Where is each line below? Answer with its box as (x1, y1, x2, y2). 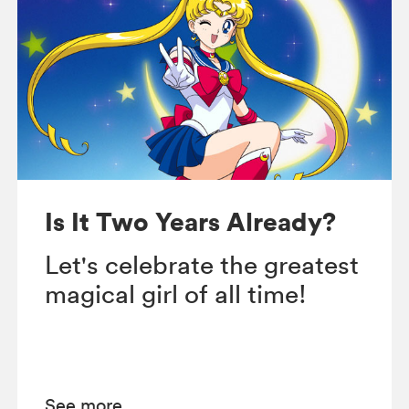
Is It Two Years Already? (45, 204, 337, 237)
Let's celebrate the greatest (45, 248, 360, 280)
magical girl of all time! (45, 278, 308, 309)
